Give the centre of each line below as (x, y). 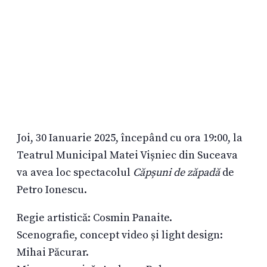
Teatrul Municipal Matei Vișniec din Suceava (127, 155)
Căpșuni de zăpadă (176, 173)
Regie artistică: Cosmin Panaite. (94, 218)
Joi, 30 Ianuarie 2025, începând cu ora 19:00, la (130, 138)
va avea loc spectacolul (75, 173)
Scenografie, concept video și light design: (120, 235)
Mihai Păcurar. (53, 252)
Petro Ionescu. (52, 190)
